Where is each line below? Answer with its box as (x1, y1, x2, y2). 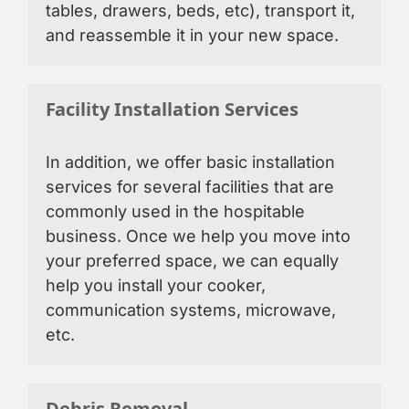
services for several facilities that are (46, 177, 334, 196)
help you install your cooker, (46, 276, 266, 295)
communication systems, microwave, (46, 300, 336, 320)
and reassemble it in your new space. (46, 26, 339, 45)
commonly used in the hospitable (46, 202, 305, 221)
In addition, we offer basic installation (46, 152, 335, 172)
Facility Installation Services (46, 99, 299, 123)
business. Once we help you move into (46, 226, 351, 246)
